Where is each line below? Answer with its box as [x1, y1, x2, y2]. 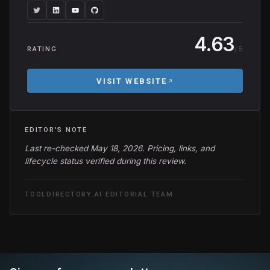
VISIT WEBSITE [96, 76, 168, 86]
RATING [27, 45, 57, 53]
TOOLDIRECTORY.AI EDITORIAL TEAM [25, 190, 174, 198]
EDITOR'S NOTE [25, 126, 87, 134]
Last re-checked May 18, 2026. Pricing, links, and [25, 143, 215, 153]
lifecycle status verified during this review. [25, 156, 186, 166]
